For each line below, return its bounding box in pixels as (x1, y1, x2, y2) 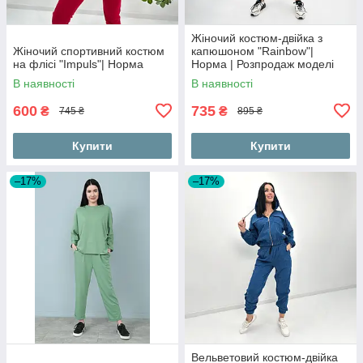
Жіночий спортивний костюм (13, 44, 164, 58)
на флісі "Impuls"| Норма (13, 57, 143, 70)
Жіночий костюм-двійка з (191, 31, 322, 45)
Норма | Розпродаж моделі (191, 57, 334, 70)
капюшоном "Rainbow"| (191, 44, 314, 58)
